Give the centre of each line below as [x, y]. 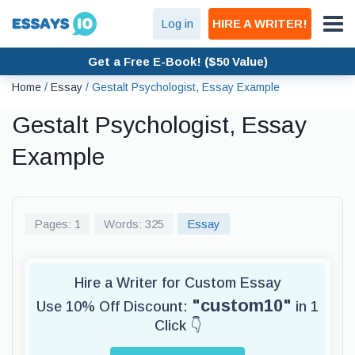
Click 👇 [177, 326]
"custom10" [242, 305]
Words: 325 [134, 224]
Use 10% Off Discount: [114, 307]
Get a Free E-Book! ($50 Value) [177, 61]
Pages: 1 [57, 224]
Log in [177, 23]
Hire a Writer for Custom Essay [177, 283]
